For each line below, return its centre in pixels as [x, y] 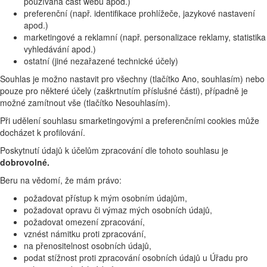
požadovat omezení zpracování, [84, 221]
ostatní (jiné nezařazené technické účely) [101, 60]
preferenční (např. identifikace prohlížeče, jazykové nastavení [139, 13]
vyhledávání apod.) [60, 49]
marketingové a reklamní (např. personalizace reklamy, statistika [145, 37]
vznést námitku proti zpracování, [85, 233]
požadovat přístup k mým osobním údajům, [105, 198]
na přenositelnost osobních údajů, [88, 245]
